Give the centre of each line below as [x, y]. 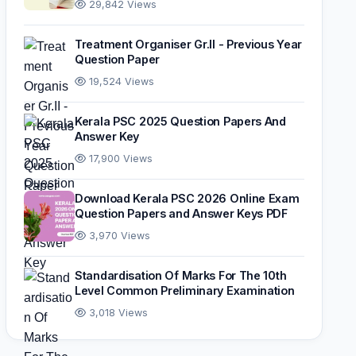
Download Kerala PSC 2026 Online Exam [187, 198]
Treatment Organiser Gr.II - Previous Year [189, 44]
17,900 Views [119, 159]
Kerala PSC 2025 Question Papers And [180, 121]
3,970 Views [118, 236]
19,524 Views [120, 81]
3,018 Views [117, 313]
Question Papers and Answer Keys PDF [181, 213]
